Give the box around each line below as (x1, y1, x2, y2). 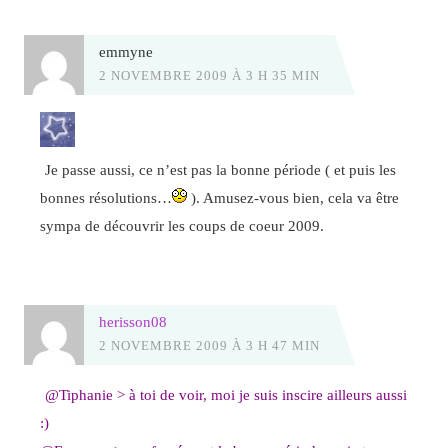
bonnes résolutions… (40, 188, 173, 206)
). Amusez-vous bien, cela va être (187, 188, 400, 206)
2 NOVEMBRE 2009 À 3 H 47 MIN (98, 337, 320, 353)
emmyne (98, 43, 153, 61)
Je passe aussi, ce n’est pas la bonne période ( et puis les (45, 160, 397, 178)
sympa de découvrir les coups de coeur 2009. (40, 216, 325, 234)
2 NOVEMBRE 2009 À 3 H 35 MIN (98, 68, 320, 84)
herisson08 (98, 312, 167, 330)
